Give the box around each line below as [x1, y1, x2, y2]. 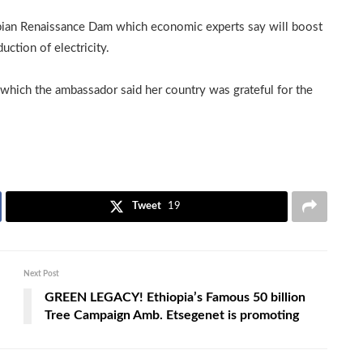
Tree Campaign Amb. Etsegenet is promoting [45, 309, 299, 322]
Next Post [23, 270, 59, 279]
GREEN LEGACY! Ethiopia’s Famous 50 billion [45, 291, 305, 305]
